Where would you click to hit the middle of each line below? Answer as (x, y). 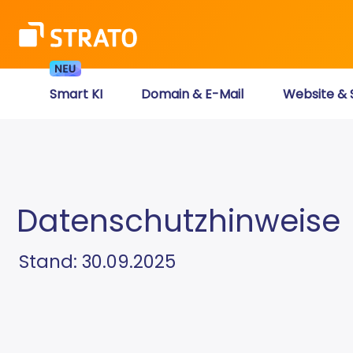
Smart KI (76, 94)
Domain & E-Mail (193, 94)
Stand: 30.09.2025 (97, 262)
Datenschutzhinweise (178, 221)
